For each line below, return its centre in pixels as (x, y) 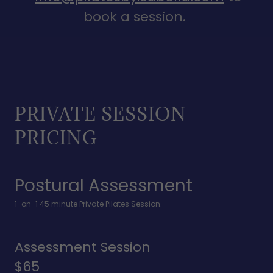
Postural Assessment (104, 186)
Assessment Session (83, 247)
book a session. (136, 17)
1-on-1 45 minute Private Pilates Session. (88, 204)
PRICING (56, 138)
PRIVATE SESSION (101, 114)
